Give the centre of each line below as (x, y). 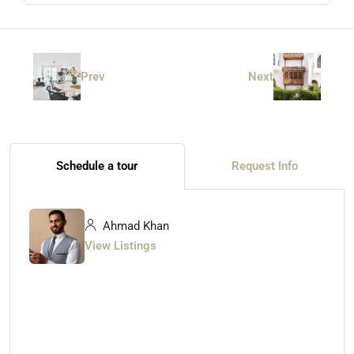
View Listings (121, 246)
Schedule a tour (97, 166)
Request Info (264, 166)
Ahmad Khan (134, 226)
